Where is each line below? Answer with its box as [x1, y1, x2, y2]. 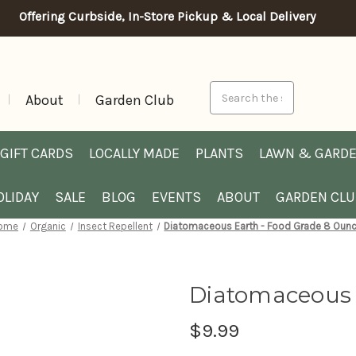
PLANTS [195, 144, 243, 162]
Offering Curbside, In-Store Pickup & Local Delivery [18, 9, 315, 24]
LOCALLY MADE [89, 144, 180, 162]
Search [209, 83, 246, 96]
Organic [29, 220, 66, 232]
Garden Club [95, 91, 174, 109]
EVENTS [152, 188, 201, 206]
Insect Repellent [77, 220, 153, 232]
